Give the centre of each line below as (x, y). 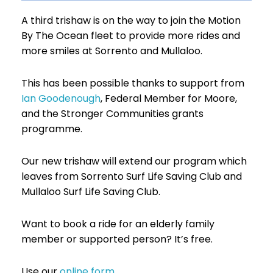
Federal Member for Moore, (170, 99)
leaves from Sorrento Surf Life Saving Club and (132, 177)
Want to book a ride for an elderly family (118, 224)
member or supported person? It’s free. (117, 239)
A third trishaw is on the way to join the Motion (131, 21)
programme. (53, 129)
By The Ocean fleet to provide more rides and (131, 36)
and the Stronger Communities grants (112, 114)
